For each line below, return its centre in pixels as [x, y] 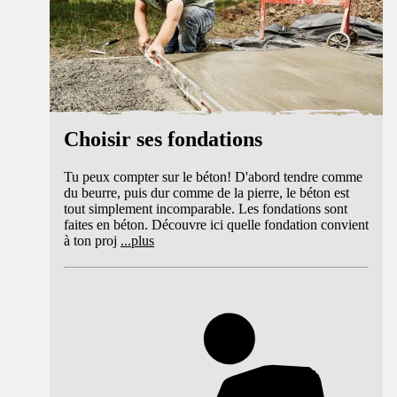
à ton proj [90, 240]
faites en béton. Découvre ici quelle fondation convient [216, 224]
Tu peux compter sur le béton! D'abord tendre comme [213, 176]
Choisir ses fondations [163, 140]
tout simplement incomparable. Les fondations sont [206, 208]
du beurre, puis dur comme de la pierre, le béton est [206, 192]
